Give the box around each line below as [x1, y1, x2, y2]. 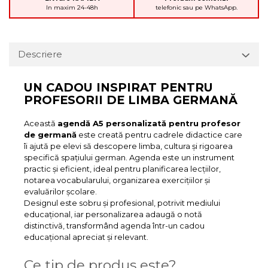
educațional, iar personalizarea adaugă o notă [24, 209, 202, 219]
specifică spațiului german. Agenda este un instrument [24, 153, 234, 162]
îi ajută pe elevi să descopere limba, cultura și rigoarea [24, 141, 233, 151]
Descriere [18, 48, 62, 60]
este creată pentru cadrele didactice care [77, 130, 242, 139]
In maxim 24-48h [45, 4, 98, 11]
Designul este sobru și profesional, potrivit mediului [24, 198, 220, 208]
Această [24, 118, 57, 128]
